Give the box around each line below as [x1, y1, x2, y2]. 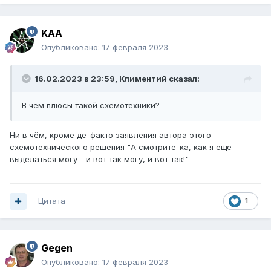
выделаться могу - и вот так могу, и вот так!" [10, 154, 189, 165]
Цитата [38, 196, 65, 206]
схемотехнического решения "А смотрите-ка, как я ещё [10, 142, 232, 152]
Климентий [119, 74, 167, 84]
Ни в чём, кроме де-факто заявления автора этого [10, 130, 211, 140]
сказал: [167, 74, 200, 84]
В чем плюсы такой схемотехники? [22, 100, 162, 111]
